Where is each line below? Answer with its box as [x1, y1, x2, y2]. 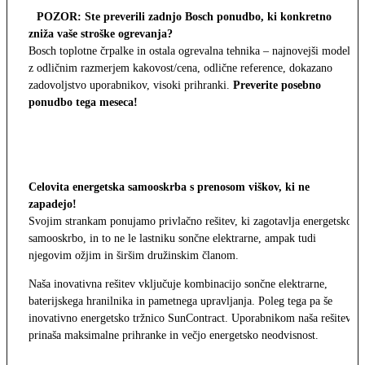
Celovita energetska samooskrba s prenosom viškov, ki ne [29, 180, 310, 193]
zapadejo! [29, 197, 77, 210]
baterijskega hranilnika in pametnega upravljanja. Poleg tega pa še [29, 294, 332, 307]
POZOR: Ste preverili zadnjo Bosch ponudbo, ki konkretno [37, 10, 332, 23]
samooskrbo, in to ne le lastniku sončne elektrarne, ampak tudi [29, 231, 316, 244]
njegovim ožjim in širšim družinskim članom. [29, 248, 239, 262]
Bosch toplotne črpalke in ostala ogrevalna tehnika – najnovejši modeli [29, 44, 354, 57]
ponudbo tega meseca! [29, 95, 138, 108]
